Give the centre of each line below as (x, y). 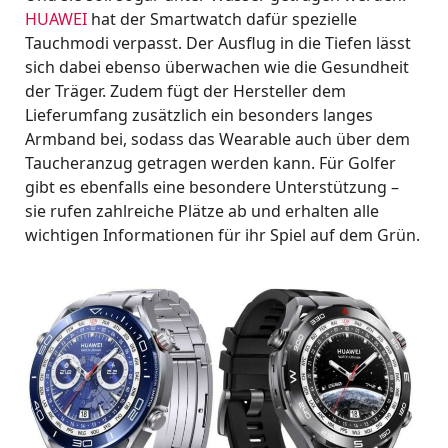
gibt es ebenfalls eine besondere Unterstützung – (212, 187)
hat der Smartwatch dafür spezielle (222, 19)
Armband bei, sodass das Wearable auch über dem (217, 139)
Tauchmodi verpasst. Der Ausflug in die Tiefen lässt (218, 43)
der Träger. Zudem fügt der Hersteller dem (185, 91)
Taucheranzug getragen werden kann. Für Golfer (210, 163)
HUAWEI (56, 19)
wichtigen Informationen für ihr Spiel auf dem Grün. (222, 235)
